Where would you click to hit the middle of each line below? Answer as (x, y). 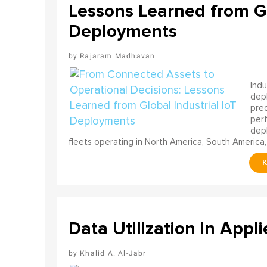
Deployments (122, 31)
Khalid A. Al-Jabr (113, 253)
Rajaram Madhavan (118, 56)
